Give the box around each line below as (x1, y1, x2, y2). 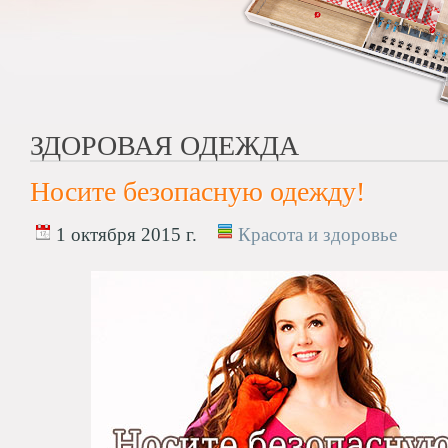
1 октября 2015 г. (51, 224, 197, 245)
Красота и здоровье (238, 224, 397, 245)
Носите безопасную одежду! (30, 176, 365, 207)
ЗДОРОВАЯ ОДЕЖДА (30, 130, 299, 161)
